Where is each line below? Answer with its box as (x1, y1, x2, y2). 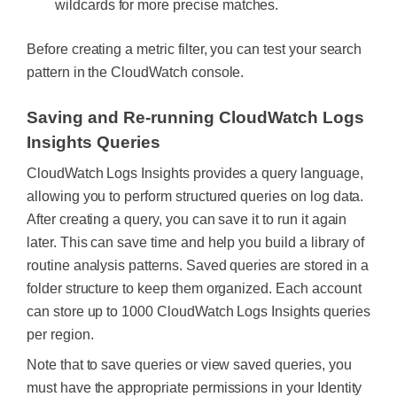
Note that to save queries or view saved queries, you (27, 357, 352, 372)
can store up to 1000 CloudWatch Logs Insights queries (27, 304, 370, 319)
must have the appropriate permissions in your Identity (27, 380, 362, 395)
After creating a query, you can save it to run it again (27, 212, 347, 227)
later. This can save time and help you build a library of (27, 235, 365, 250)
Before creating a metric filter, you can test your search (27, 42, 362, 57)
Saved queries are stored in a (185, 258, 370, 273)
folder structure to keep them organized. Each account (27, 281, 362, 296)
